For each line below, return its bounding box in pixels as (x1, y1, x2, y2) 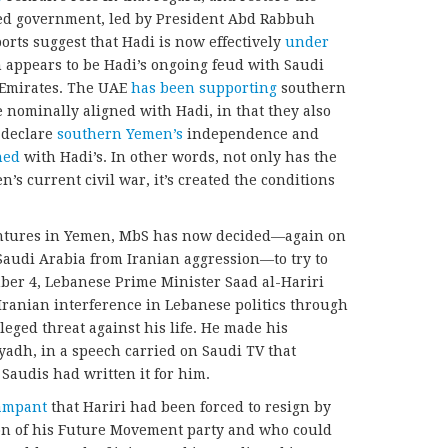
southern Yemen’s (57, 125, 183, 142)
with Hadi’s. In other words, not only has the (20, 148, 337, 165)
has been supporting (131, 79, 277, 96)
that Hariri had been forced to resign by (47, 398, 331, 415)
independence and (183, 125, 319, 142)
